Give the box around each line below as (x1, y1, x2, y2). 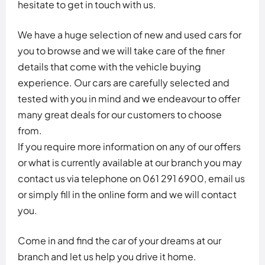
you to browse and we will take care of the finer (18, 44, 225, 57)
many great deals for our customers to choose (18, 108, 222, 121)
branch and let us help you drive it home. (18, 250, 196, 263)
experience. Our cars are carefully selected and (18, 76, 230, 89)
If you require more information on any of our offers (18, 140, 241, 153)
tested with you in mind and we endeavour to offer (18, 92, 240, 105)
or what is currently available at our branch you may (18, 156, 242, 169)
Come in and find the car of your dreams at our (18, 234, 221, 247)
